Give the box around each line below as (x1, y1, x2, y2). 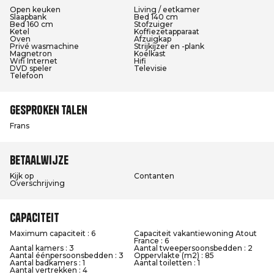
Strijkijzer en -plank (134, 42, 204, 51)
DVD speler (10, 64, 52, 73)
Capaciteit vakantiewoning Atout (134, 229, 257, 238)
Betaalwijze (10, 152, 68, 168)
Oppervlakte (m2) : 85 (134, 251, 214, 260)
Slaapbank (10, 12, 46, 21)
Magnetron (10, 49, 52, 58)
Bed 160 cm (10, 20, 53, 29)
